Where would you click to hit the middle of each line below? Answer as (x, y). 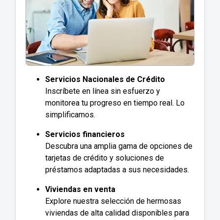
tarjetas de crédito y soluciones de (105, 158)
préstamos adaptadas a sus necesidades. (117, 170)
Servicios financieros (85, 135)
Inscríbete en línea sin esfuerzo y (103, 91)
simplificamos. (70, 115)
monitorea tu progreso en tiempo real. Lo (115, 103)
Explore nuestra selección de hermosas (113, 201)
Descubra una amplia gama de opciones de (119, 146)
